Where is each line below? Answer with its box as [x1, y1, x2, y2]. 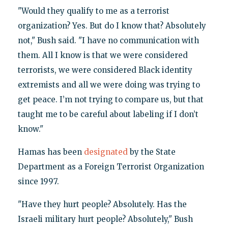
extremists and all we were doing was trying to [17, 80, 200, 90]
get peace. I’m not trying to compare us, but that [17, 95, 204, 105]
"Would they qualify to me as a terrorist [17, 6, 169, 16]
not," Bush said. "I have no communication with [17, 36, 199, 46]
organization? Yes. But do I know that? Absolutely [17, 21, 206, 31]
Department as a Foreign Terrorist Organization [17, 162, 204, 172]
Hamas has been [17, 147, 84, 157]
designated [83, 147, 128, 157]
